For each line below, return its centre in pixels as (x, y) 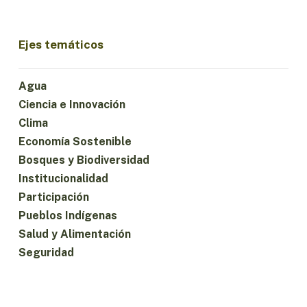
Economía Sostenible (75, 142)
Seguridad (46, 253)
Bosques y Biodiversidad (84, 160)
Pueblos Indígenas (67, 216)
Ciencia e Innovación (72, 105)
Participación (53, 197)
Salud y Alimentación (74, 234)
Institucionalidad (63, 179)
